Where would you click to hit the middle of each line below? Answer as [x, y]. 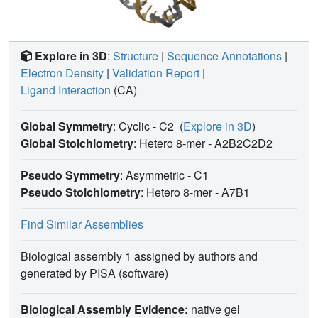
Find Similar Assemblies [82, 224]
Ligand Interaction [66, 89]
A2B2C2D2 [245, 143]
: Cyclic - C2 [145, 126]
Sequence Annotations [224, 55]
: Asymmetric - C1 [166, 175]
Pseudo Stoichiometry [81, 192]
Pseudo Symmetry [70, 175]
